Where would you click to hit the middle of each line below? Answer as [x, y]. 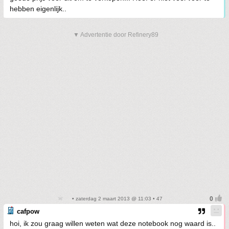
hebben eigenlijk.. [38, 9]
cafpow [28, 211]
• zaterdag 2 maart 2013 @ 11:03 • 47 [117, 199]
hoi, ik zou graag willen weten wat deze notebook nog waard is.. [113, 223]
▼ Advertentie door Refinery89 [116, 35]
